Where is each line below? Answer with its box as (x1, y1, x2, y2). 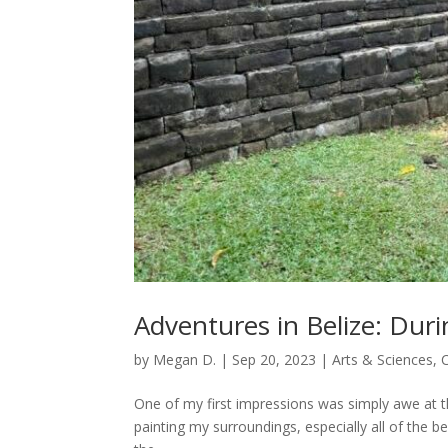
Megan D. (153, 350, 217, 370)
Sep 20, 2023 (232, 350, 317, 370)
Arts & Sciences (332, 350, 434, 370)
